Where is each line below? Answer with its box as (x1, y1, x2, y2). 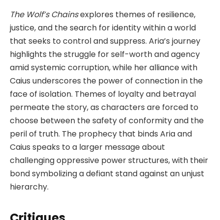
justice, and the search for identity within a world (10, 22, 196, 33)
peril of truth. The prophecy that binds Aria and (10, 128, 192, 139)
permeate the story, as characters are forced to (10, 101, 198, 113)
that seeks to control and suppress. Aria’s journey (10, 35, 200, 47)
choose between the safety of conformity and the (10, 114, 204, 126)
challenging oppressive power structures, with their (10, 154, 208, 166)
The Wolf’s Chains (10, 8, 78, 20)
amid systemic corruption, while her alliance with (10, 61, 197, 73)
